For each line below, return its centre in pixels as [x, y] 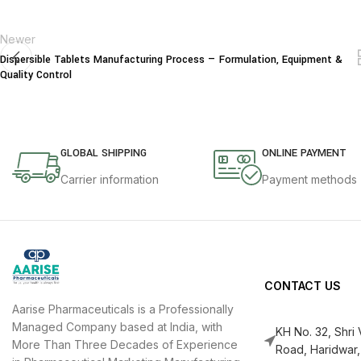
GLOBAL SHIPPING [104, 154]
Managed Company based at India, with [117, 327]
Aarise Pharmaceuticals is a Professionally [123, 309]
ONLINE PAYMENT [305, 154]
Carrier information [110, 180]
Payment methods [310, 180]
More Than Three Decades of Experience [125, 345]
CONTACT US [303, 286]
